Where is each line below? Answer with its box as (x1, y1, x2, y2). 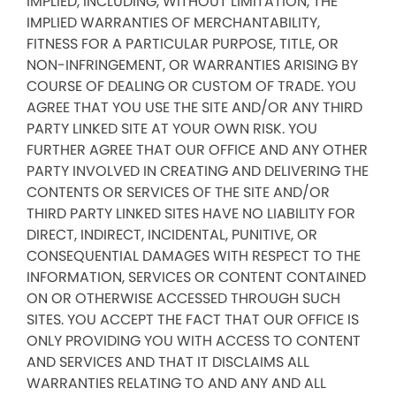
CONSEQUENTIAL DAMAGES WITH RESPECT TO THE (27, 246, 361, 266)
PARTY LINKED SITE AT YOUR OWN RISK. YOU (27, 118, 317, 139)
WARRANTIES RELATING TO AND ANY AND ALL (27, 373, 326, 393)
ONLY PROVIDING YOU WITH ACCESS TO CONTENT (27, 331, 361, 351)
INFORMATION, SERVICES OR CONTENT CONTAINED (27, 267, 366, 287)
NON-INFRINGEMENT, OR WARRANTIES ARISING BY (27, 55, 358, 75)
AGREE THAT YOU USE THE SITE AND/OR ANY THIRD (27, 97, 362, 118)
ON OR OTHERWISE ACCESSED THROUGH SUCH (27, 288, 340, 308)
